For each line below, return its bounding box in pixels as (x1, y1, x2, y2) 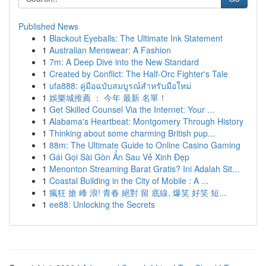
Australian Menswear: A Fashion (49, 44, 171, 56)
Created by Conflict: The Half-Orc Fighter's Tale (49, 68, 228, 80)
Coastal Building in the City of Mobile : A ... (49, 175, 208, 186)
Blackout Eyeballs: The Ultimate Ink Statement (49, 32, 223, 44)
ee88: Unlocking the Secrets (49, 198, 155, 210)
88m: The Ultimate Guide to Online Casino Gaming (49, 139, 240, 151)
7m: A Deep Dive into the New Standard (49, 56, 199, 68)
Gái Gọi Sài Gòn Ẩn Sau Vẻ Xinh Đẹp (49, 151, 189, 163)
